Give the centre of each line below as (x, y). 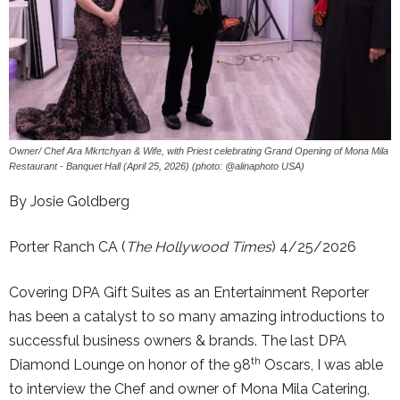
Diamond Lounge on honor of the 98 (130, 364)
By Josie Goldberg (69, 201)
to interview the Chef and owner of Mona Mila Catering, (189, 388)
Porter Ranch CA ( (67, 246)
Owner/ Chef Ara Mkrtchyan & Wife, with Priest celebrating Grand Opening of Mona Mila (199, 150)
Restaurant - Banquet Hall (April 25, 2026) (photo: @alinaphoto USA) (157, 166)
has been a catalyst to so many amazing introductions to (197, 316)
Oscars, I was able (322, 364)
